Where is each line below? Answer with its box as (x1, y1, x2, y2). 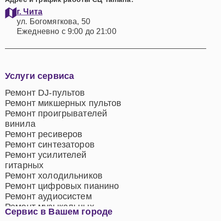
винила (5, 119, 36, 129)
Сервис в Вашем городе (5, 207, 113, 217)
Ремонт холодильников (5, 171, 103, 181)
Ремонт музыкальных (5, 202, 94, 212)
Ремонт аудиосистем (5, 191, 92, 201)
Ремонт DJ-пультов (5, 88, 85, 98)
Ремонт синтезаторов (5, 140, 95, 149)
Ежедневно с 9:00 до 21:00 (17, 27, 116, 36)
